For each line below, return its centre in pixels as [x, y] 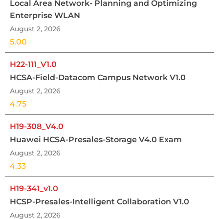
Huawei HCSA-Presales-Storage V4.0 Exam [96, 140]
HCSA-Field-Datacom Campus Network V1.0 [98, 78]
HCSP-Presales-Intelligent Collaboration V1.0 [99, 202]
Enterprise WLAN [45, 16]
